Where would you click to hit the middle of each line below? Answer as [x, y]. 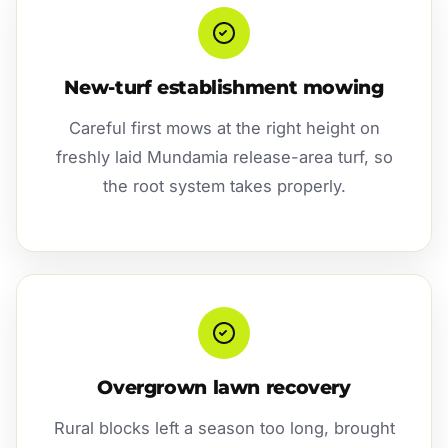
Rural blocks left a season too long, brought [224, 428]
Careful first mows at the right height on [224, 127]
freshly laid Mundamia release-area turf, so [224, 156]
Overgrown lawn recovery [224, 388]
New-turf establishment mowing [224, 87]
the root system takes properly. [224, 185]
